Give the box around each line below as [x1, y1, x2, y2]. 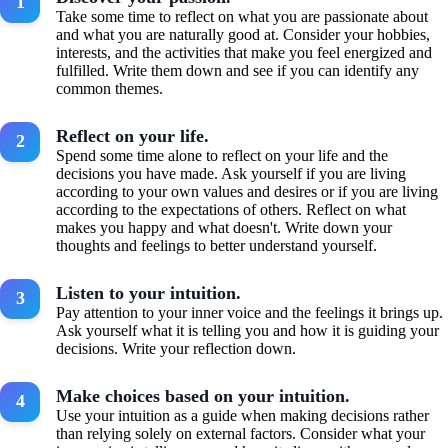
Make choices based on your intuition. [56, 385, 350, 406]
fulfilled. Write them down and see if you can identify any [56, 61, 419, 79]
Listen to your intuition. [56, 282, 241, 303]
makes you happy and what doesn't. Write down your [56, 218, 392, 236]
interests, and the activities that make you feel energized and [56, 43, 432, 61]
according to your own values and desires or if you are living [56, 182, 438, 200]
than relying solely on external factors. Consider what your [56, 424, 425, 442]
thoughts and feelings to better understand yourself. [56, 236, 377, 254]
